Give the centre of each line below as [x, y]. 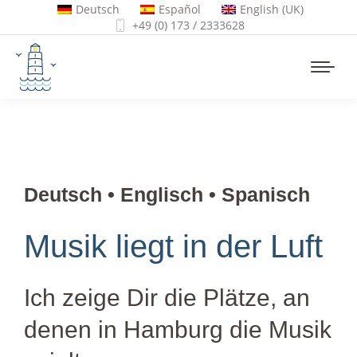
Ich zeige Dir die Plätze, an [167, 297]
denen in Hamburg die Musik [178, 329]
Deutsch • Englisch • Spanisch [167, 194]
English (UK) [272, 9]
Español [180, 9]
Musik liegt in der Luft [173, 246]
